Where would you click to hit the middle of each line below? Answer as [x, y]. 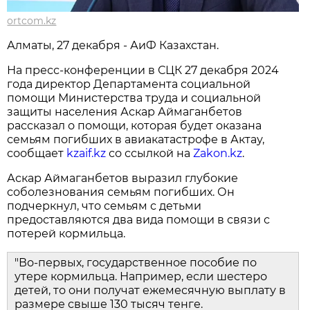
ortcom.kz [32, 21]
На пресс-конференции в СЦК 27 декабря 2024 [143, 71]
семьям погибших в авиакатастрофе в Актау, [136, 140]
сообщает [37, 154]
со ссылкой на [150, 154]
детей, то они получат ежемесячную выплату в [151, 291]
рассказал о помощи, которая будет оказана [135, 126]
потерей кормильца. [66, 234]
